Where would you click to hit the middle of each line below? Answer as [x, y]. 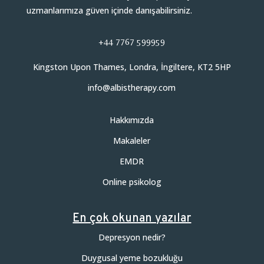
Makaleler [132, 141]
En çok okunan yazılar [132, 219]
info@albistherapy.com [132, 88]
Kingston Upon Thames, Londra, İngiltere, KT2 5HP [132, 67]
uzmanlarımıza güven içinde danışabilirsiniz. [109, 11]
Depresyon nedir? [132, 237]
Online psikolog [132, 182]
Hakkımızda [132, 120]
